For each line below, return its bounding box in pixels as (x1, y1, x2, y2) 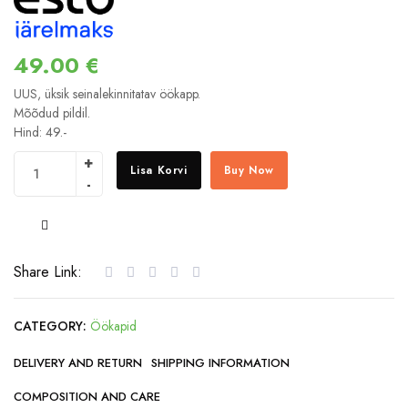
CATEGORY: (14, 316, 87, 335)
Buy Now (223, 161, 274, 178)
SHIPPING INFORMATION (151, 353, 290, 372)
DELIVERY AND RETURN (14, 353, 142, 372)
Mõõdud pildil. (14, 103, 90, 122)
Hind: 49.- (14, 122, 66, 141)
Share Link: (14, 260, 82, 282)
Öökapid (90, 316, 137, 335)
